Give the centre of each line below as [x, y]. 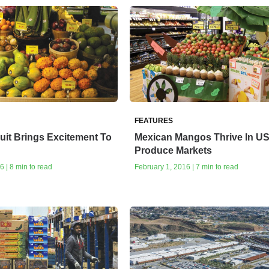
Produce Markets [173, 151]
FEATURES [153, 121]
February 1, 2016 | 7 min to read [186, 167]
